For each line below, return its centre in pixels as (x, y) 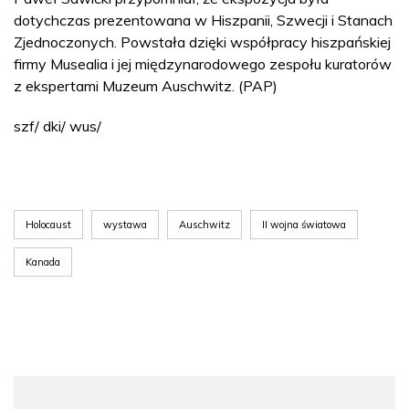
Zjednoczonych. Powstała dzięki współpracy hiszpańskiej (202, 42)
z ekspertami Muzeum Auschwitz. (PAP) (146, 85)
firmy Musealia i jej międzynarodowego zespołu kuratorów (203, 63)
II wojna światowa (304, 224)
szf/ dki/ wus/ (58, 126)
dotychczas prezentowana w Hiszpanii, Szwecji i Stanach (203, 20)
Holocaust (48, 224)
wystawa (125, 224)
